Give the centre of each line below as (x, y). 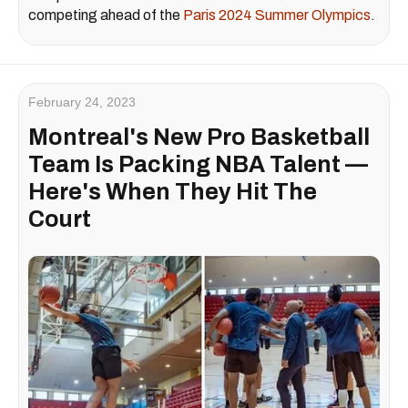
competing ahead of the (106, 15)
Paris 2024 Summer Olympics (277, 15)
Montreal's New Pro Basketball (199, 138)
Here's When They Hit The (173, 192)
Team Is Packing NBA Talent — (198, 165)
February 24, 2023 (82, 102)
